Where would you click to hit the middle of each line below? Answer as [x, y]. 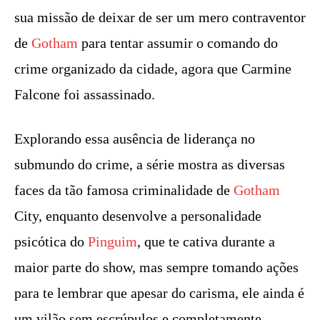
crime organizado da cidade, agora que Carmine [153, 68]
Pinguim [112, 241]
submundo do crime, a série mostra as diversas [150, 164]
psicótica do [51, 241]
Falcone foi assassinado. [85, 94]
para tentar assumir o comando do [178, 42]
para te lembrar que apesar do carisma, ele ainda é [159, 292]
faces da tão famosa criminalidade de [124, 190]
